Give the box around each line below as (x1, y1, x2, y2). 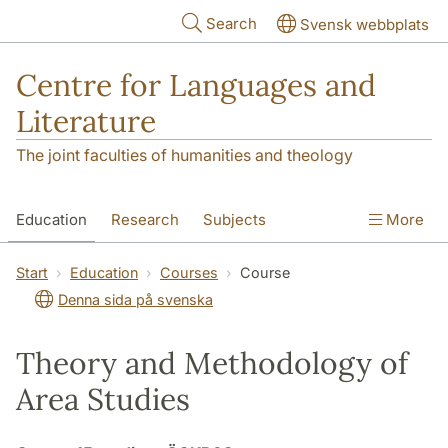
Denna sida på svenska (58, 291, 213, 309)
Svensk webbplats (300, 15, 429, 34)
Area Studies (16, 380, 190, 419)
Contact (130, 253, 186, 273)
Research (111, 210, 179, 230)
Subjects (203, 210, 266, 230)
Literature (16, 102, 156, 140)
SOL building (16, 253, 106, 273)
